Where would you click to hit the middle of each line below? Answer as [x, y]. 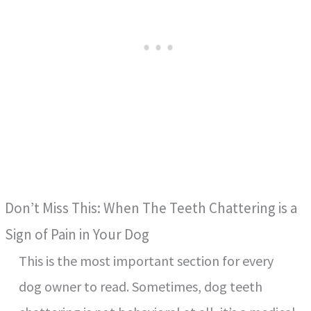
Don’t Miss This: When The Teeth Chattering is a [151, 208]
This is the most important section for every [146, 261]
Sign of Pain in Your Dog [77, 235]
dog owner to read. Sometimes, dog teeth [141, 287]
